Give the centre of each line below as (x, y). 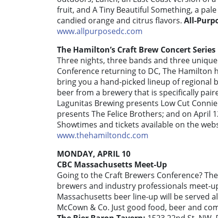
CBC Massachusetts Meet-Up (112, 165)
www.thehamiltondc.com (103, 136)
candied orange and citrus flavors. (120, 21)
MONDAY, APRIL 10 (94, 154)
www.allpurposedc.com (100, 31)
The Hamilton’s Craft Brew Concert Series (136, 50)
